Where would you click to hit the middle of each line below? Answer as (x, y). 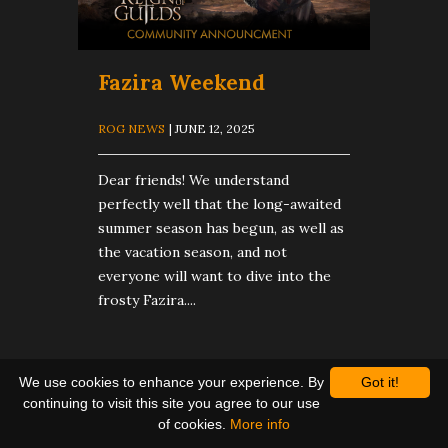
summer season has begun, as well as (221, 227)
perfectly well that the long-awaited (219, 203)
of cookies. (194, 424)
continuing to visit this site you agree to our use (171, 403)
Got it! (380, 382)
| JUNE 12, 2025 (212, 129)
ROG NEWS (131, 129)
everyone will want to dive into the (214, 275)
